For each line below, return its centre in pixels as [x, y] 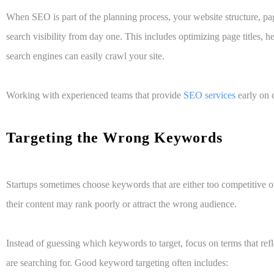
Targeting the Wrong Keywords [117, 138]
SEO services [209, 95]
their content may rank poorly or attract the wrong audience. [121, 204]
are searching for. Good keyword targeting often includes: [117, 263]
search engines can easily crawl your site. [85, 56]
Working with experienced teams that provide [95, 95]
